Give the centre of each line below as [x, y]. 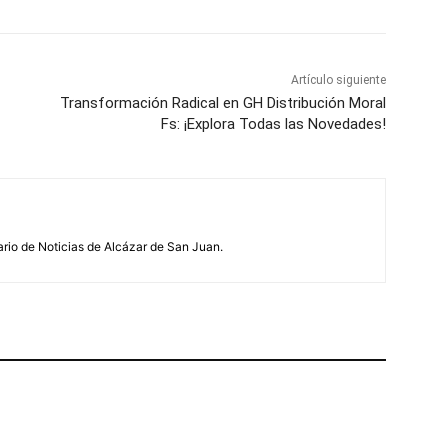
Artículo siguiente [338, 80]
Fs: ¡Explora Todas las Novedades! [273, 124]
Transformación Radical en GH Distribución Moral [222, 103]
